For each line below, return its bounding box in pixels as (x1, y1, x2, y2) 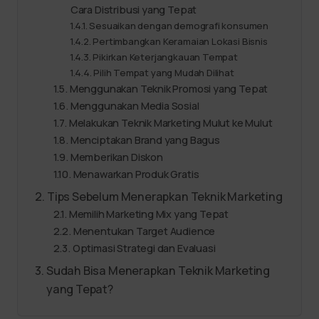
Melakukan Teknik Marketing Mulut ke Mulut (68, 115, 273, 130)
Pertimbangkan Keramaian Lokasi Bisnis (93, 35, 268, 48)
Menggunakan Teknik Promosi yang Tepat (69, 81, 268, 95)
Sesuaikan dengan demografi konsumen (89, 19, 268, 32)
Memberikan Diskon (70, 150, 163, 164)
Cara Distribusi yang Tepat (70, 2, 197, 16)
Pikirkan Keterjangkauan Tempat (93, 51, 238, 63)
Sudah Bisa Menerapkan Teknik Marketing (46, 263, 271, 278)
